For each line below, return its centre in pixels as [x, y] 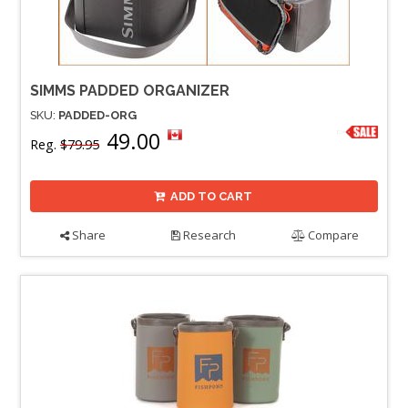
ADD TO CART [212, 196]
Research [209, 235]
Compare [332, 235]
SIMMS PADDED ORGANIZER [130, 90]
